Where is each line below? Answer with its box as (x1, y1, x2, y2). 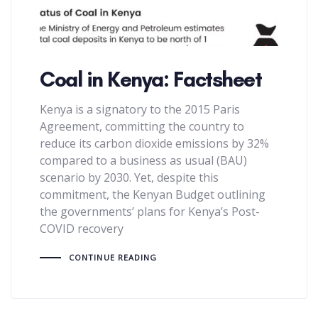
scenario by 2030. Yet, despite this (40, 170, 219, 186)
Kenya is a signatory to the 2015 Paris (40, 102, 240, 118)
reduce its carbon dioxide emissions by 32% (40, 136, 269, 152)
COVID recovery (40, 221, 124, 237)
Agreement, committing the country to (40, 119, 244, 135)
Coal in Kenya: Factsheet (40, 66, 261, 93)
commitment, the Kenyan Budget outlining (40, 187, 265, 203)
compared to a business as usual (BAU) (40, 153, 247, 169)
